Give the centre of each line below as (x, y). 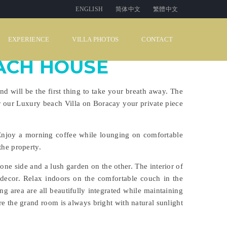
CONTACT (157, 39)
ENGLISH (89, 9)
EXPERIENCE (29, 39)
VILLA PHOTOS (96, 39)
